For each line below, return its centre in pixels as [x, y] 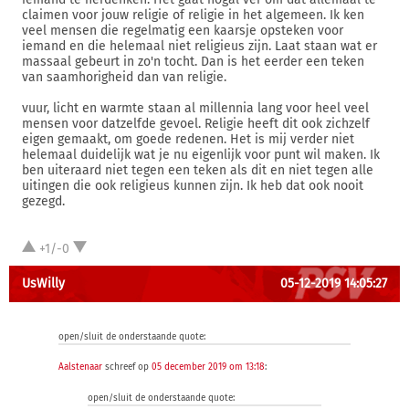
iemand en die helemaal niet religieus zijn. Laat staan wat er [199, 46]
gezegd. [43, 201]
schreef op [127, 367]
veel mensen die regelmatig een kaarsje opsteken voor [183, 31]
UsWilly [43, 283]
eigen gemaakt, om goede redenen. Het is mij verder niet [188, 139]
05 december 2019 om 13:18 [208, 367]
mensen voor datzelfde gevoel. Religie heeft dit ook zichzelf [196, 124]
